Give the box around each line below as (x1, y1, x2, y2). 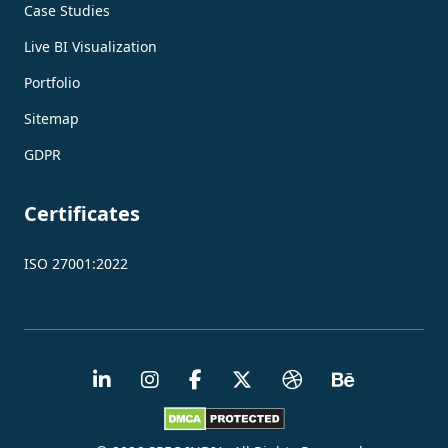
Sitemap (24, 108, 79, 128)
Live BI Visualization (24, 36, 157, 56)
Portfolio (24, 72, 80, 92)
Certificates (24, 199, 140, 227)
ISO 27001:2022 (24, 253, 128, 273)
